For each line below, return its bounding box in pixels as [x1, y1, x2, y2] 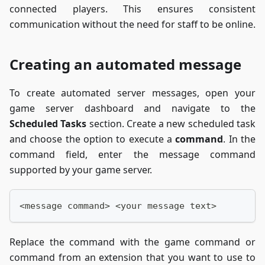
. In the [223, 132, 256, 146]
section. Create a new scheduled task [86, 117, 256, 131]
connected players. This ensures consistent [9, 2, 256, 16]
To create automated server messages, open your [9, 86, 256, 100]
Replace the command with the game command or [9, 235, 256, 249]
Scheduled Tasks [9, 117, 87, 131]
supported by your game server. [9, 163, 152, 177]
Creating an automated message [9, 54, 241, 75]
